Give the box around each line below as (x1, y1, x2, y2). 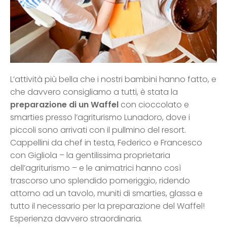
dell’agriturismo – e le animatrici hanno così (10, 162, 181, 174)
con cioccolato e (119, 98, 189, 110)
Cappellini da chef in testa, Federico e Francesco (10, 136, 202, 148)
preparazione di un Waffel (10, 98, 119, 110)
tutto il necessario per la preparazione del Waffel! (10, 200, 205, 212)
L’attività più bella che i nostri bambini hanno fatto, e (10, 73, 216, 85)
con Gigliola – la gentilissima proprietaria (10, 149, 170, 161)
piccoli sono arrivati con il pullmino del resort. (10, 124, 186, 136)
